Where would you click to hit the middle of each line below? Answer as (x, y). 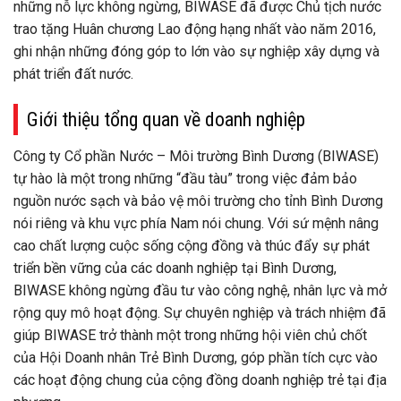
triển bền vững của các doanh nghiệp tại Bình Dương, (175, 268)
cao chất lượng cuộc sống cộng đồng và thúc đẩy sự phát (192, 245)
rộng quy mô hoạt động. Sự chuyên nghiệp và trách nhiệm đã (200, 312)
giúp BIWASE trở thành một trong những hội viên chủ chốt (190, 335)
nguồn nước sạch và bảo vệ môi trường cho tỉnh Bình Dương (198, 200)
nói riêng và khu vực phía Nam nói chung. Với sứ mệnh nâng (196, 223)
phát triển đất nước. (73, 73)
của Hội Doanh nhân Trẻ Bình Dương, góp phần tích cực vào (196, 357)
